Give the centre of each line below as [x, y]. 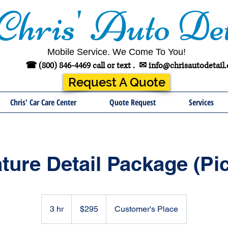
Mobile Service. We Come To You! [116, 52]
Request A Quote [117, 82]
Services [201, 102]
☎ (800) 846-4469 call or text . [82, 66]
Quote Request [132, 102]
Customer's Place [146, 209]
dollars [79, 209]
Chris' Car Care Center [43, 102]
